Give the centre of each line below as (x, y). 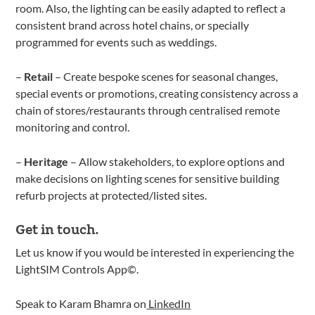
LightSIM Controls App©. (77, 269)
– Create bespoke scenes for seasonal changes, (166, 76)
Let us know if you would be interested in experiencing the (155, 252)
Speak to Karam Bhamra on (81, 303)
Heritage (46, 161)
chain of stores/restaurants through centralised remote (148, 110)
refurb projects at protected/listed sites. (111, 195)
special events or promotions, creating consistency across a (157, 93)
